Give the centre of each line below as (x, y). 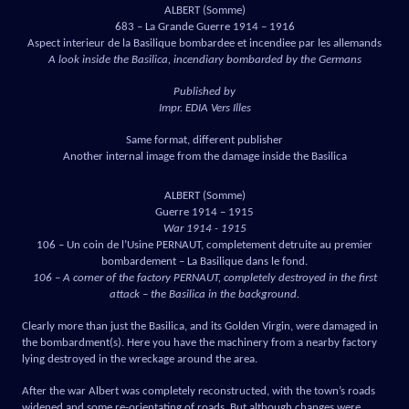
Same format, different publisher (204, 141)
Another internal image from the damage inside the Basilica (204, 157)
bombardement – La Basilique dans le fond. (204, 262)
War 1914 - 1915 (204, 229)
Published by (204, 92)
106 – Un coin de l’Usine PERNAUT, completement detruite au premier (204, 246)
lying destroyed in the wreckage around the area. (140, 360)
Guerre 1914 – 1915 (204, 213)
